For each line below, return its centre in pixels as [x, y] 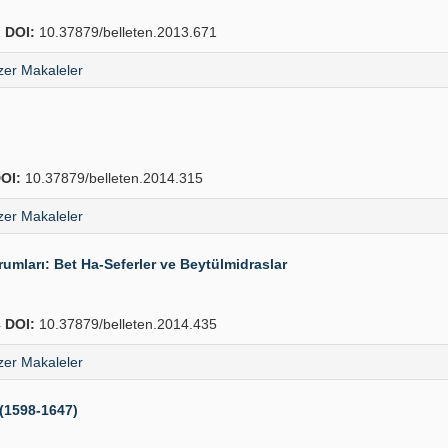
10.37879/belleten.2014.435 [126, 324]
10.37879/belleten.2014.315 [112, 178]
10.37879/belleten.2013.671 [126, 32]
